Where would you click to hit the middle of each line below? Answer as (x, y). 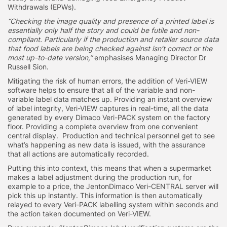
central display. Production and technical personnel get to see (111, 135)
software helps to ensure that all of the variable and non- (101, 90)
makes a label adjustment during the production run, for (100, 177)
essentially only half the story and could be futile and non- (103, 30)
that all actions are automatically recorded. (79, 154)
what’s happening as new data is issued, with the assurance (106, 144)
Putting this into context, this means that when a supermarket (109, 168)
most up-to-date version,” (50, 57)
